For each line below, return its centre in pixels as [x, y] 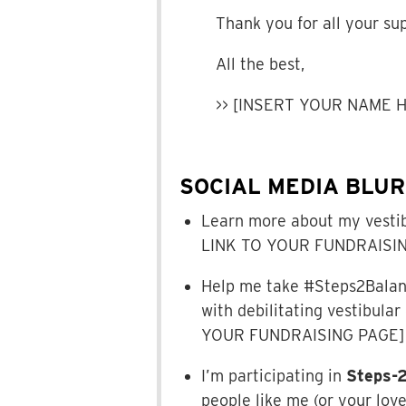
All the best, [260, 64]
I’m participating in [273, 376]
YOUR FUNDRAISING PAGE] [302, 335]
